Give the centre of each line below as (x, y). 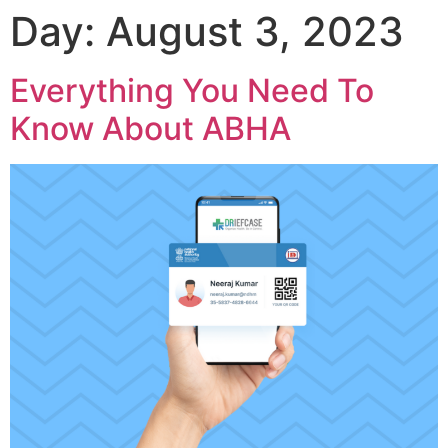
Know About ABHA (150, 128)
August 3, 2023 (255, 31)
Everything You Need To (192, 90)
